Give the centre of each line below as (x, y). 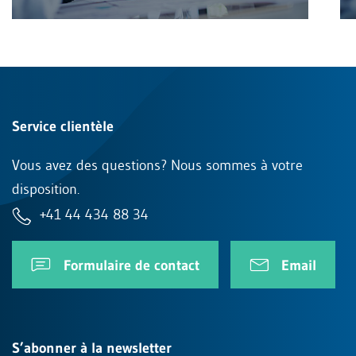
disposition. (46, 189)
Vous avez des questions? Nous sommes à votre (157, 165)
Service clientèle (63, 126)
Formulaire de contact (132, 265)
